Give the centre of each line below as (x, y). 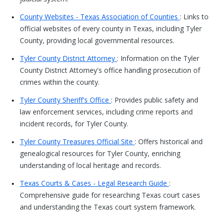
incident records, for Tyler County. (74, 124)
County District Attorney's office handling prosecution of (110, 70)
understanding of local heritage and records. (90, 165)
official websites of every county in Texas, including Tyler (111, 28)
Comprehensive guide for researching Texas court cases (110, 195)
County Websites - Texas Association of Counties (100, 17)
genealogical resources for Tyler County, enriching (100, 153)
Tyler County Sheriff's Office (65, 100)
